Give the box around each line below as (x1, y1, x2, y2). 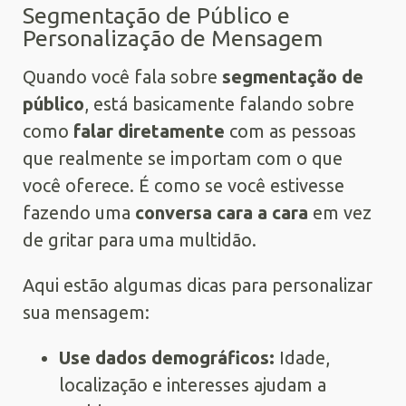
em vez (308, 201, 372, 223)
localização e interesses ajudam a (59, 373, 326, 395)
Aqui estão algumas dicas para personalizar (23, 274, 372, 295)
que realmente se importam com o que (23, 147, 343, 169)
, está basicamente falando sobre (84, 92, 354, 114)
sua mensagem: (23, 301, 150, 323)
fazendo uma (23, 201, 135, 223)
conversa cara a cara (135, 201, 308, 223)
